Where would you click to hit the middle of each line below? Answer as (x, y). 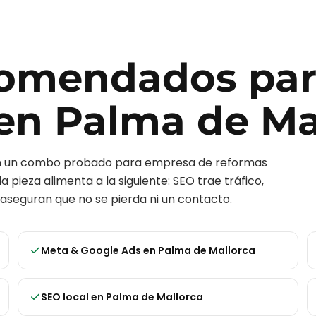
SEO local (65, 297)
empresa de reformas (206, 163)
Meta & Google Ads (91, 250)
